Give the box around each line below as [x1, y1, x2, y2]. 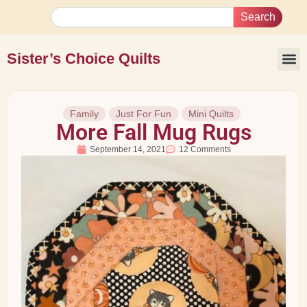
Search [241, 11, 275, 23]
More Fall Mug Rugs [56, 119, 251, 145]
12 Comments [178, 145, 231, 154]
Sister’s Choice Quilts [7, 50, 160, 67]
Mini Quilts [188, 108, 234, 119]
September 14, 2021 [89, 145, 166, 154]
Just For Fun [116, 108, 171, 119]
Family [70, 108, 99, 119]
